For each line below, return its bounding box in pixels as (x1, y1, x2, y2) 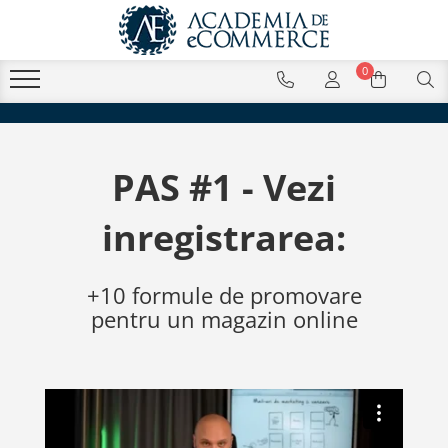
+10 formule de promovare (86, 280, 362, 310)
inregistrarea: (102, 213, 346, 262)
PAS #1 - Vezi (112, 163, 336, 212)
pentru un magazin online (90, 304, 358, 334)
